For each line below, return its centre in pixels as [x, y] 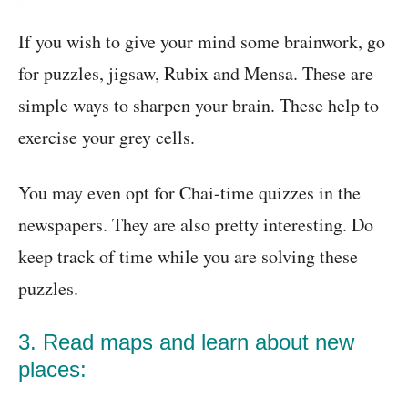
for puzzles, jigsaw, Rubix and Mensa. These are [196, 74]
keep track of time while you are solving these [188, 257]
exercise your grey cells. [107, 138]
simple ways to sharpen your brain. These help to [199, 106]
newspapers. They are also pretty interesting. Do [196, 225]
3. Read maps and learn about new [186, 342]
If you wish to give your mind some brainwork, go [202, 42]
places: [52, 370]
